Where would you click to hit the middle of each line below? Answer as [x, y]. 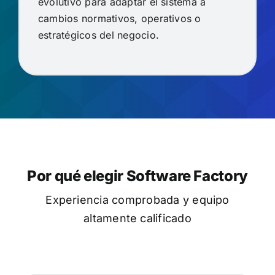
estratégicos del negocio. [98, 35]
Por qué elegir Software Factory [137, 176]
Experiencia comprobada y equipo [137, 199]
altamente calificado [137, 218]
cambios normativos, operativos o [119, 18]
